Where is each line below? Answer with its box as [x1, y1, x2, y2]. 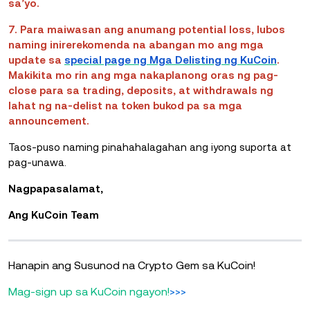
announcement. [8, 114, 89, 127]
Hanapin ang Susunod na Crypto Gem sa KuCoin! [8, 259, 255, 273]
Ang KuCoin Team [8, 208, 99, 221]
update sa [8, 53, 64, 66]
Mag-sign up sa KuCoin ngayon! [8, 285, 170, 299]
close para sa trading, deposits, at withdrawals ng [8, 84, 273, 96]
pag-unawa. [8, 156, 66, 168]
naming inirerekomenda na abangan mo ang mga [8, 38, 264, 51]
